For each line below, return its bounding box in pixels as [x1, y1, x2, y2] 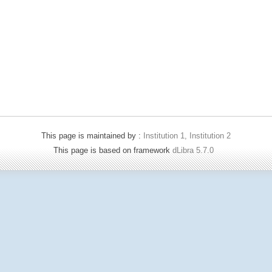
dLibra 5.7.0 [172, 146, 216, 155]
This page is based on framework [53, 146, 172, 155]
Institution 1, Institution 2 [143, 131, 231, 140]
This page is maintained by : [41, 131, 143, 140]
